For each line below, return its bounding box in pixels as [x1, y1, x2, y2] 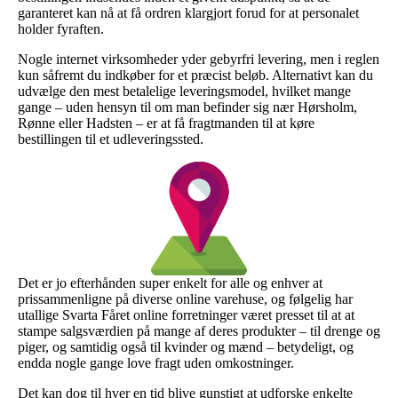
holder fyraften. [18, 20, 104, 36]
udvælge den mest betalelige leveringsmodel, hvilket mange [18, 83, 351, 99]
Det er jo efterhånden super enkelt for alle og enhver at [18, 275, 322, 291]
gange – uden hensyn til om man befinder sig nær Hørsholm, [18, 99, 357, 115]
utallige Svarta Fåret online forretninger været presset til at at [18, 306, 354, 322]
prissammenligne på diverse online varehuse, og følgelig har [18, 291, 353, 306]
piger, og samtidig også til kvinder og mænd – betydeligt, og [18, 338, 354, 354]
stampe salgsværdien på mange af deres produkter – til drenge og [18, 322, 380, 338]
